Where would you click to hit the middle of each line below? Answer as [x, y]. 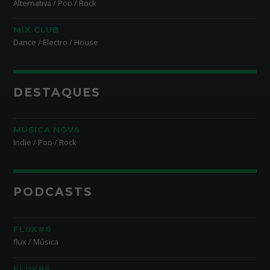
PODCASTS [53, 192]
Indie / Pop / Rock [45, 142]
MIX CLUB [36, 30]
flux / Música [36, 242]
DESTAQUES [57, 92]
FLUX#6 [33, 229]
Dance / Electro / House [56, 43]
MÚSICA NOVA [47, 129]
